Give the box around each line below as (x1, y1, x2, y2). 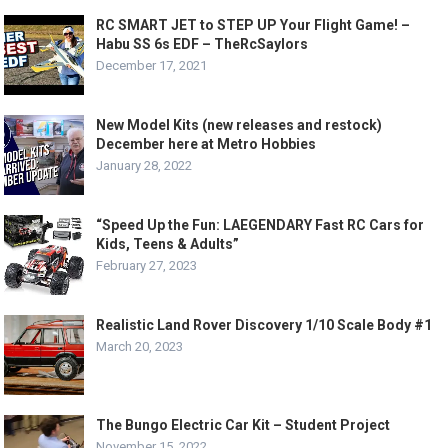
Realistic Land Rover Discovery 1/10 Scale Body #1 (96, 317, 433, 333)
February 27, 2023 (96, 258, 198, 273)
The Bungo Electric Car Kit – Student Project (96, 417, 391, 433)
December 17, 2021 (96, 58, 208, 73)
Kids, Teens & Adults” (96, 236, 240, 252)
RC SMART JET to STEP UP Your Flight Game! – (96, 17, 411, 33)
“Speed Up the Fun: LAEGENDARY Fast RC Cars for (96, 217, 425, 233)
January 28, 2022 (96, 158, 193, 173)
